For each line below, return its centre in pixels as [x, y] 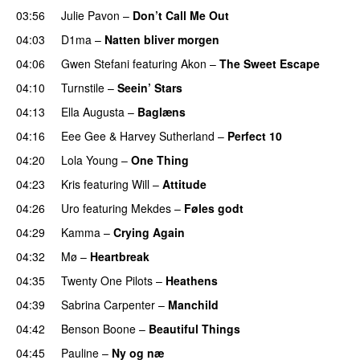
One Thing [160, 160]
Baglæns [162, 111]
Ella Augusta [93, 111]
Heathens [192, 280]
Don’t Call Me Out [181, 15]
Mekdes [151, 208]
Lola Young [90, 160]
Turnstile [83, 87]
